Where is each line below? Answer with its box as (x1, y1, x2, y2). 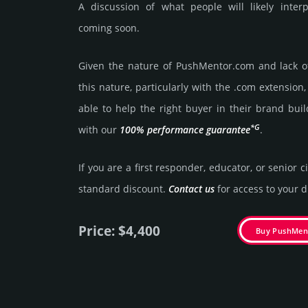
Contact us (168, 182, 214, 196)
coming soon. (78, 21, 140, 35)
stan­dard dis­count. (78, 182, 168, 196)
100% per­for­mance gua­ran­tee (120, 123, 250, 137)
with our (78, 123, 120, 137)
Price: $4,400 (78, 221, 160, 241)
